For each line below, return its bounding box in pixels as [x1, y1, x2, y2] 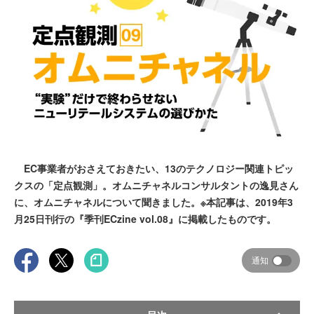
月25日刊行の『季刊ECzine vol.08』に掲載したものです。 [14, 212, 276, 226]
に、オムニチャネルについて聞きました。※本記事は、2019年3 [14, 195, 293, 209]
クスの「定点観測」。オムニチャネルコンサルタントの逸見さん [14, 178, 299, 192]
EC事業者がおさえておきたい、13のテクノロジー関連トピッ [14, 161, 294, 175]
